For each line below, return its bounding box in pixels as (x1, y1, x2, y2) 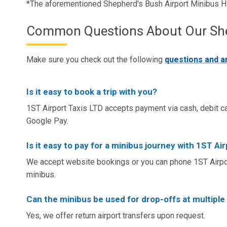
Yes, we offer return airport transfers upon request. (26, 210, 205, 220)
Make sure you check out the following (26, 54, 165, 64)
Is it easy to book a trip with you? (26, 86, 157, 97)
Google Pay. (26, 116, 68, 126)
